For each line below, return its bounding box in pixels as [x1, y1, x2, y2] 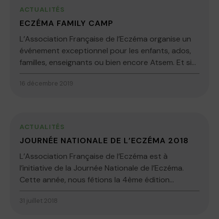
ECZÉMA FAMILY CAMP [20, 18, 113, 29]
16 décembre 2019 [20, 79, 73, 88]
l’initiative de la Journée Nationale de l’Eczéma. [20, 163, 184, 174]
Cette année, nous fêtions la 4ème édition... [20, 175, 174, 185]
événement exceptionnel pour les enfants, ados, [20, 45, 191, 56]
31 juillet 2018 [20, 197, 58, 205]
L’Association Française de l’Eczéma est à [20, 151, 168, 162]
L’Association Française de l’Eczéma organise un [20, 34, 191, 44]
